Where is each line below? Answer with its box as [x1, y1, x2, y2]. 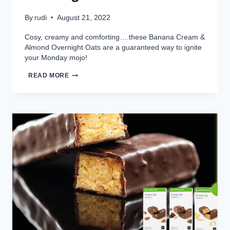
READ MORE [28, 72, 69, 79]
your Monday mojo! [25, 53, 87, 62]
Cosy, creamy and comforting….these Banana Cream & [25, 32, 205, 41]
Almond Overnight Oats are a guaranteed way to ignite [25, 43, 202, 51]
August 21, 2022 [57, 13, 111, 22]
